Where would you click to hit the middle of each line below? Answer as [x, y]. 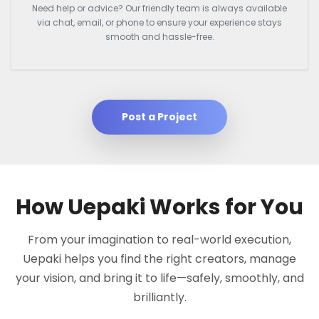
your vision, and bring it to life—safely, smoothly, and [159, 278]
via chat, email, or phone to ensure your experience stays [159, 22]
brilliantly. [159, 297]
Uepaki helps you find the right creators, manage [159, 258]
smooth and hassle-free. [159, 36]
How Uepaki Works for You [159, 207]
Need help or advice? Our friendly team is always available [159, 8]
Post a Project [159, 116]
